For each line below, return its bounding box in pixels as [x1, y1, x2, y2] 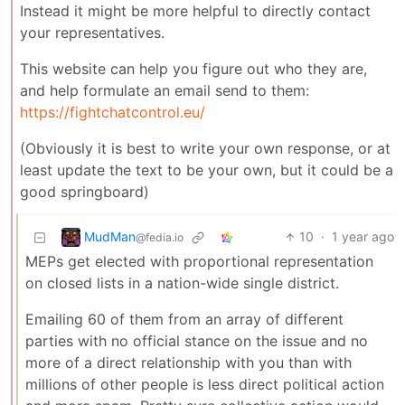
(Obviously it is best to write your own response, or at [20, 139, 391, 158]
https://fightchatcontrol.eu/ [20, 103, 205, 122]
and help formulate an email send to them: [20, 81, 309, 100]
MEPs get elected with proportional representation [25, 252, 373, 271]
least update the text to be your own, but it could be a [20, 161, 393, 180]
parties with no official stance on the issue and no [25, 332, 368, 351]
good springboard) [20, 183, 149, 202]
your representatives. [20, 24, 165, 42]
